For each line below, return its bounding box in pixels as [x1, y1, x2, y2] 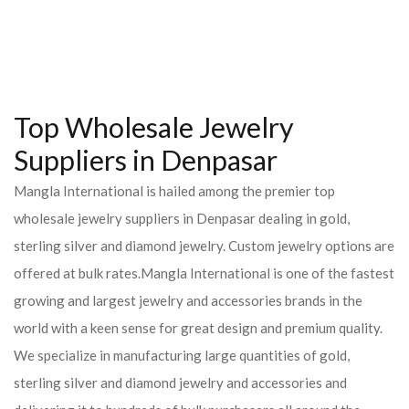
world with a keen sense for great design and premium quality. [14, 320, 383, 336]
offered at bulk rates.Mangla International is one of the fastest [14, 265, 394, 281]
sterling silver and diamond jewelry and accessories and [14, 374, 347, 391]
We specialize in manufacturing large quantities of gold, [14, 347, 350, 363]
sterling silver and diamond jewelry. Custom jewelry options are [14, 237, 394, 254]
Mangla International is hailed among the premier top [14, 183, 335, 199]
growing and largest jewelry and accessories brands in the [14, 292, 362, 309]
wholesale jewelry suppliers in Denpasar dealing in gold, [14, 210, 350, 226]
